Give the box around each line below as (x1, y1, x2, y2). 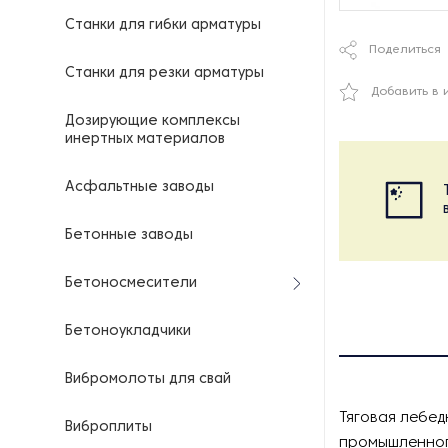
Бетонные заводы (65, 229, 193, 242)
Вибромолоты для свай (65, 373, 231, 386)
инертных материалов (65, 133, 225, 146)
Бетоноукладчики (65, 325, 191, 338)
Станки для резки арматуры (65, 67, 264, 80)
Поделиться (369, 44, 441, 56)
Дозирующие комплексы (65, 115, 240, 128)
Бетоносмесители (65, 277, 197, 290)
